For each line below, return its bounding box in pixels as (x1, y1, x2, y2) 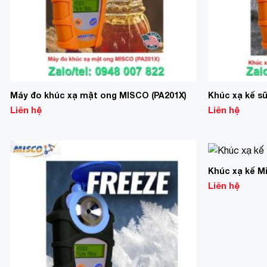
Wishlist (161, 178, 188, 186)
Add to (163, 169, 185, 178)
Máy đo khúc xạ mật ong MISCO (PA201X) (10, 89, 187, 100)
